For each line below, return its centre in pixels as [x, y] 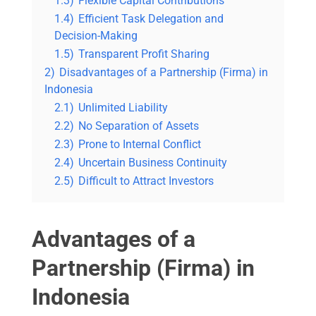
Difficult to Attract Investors [146, 181]
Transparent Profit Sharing [144, 54]
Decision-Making [96, 36]
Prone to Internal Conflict [140, 145]
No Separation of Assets [139, 126]
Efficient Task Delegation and [151, 19]
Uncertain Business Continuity [153, 163]
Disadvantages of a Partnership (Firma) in [164, 73]
